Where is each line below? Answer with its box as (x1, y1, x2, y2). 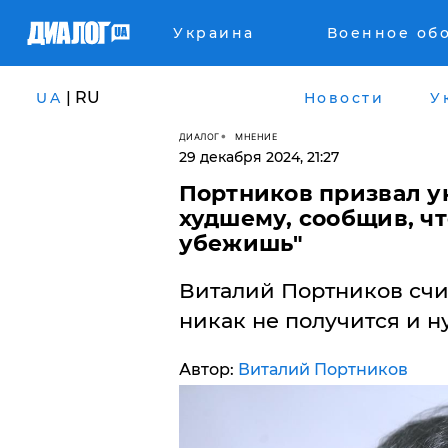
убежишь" (178, 230, 304, 257)
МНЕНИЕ (235, 130, 277, 142)
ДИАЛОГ (178, 130, 220, 142)
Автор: (178, 360, 238, 379)
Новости (303, 88, 384, 107)
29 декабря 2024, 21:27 (178, 148, 339, 166)
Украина (173, 24, 255, 42)
